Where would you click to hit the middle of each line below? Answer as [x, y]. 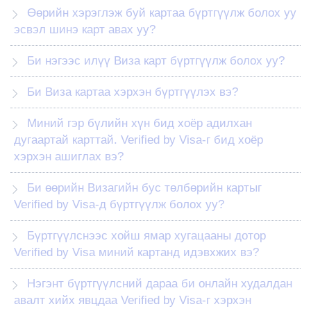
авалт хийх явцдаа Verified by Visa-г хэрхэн [133, 300]
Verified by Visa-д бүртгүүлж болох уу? [119, 204]
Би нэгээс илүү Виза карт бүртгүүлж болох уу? [156, 60]
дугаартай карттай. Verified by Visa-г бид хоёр [138, 140]
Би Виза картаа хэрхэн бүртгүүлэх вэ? [133, 92]
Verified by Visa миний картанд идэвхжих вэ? [136, 252]
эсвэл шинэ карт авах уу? [85, 29]
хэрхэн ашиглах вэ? [69, 156]
